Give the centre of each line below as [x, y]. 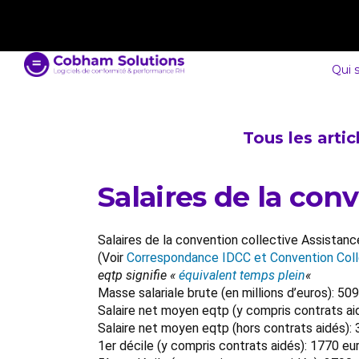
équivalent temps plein [242, 275]
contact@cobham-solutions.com [127, 18]
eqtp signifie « [138, 275]
